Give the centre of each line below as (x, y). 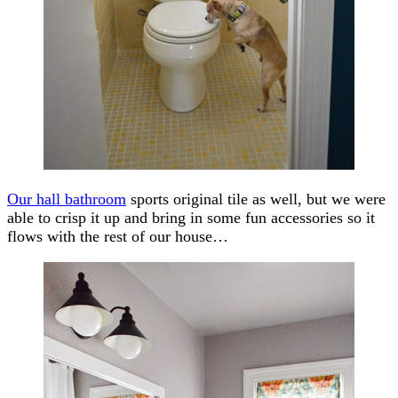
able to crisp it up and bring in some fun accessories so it (191, 217)
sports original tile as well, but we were (256, 199)
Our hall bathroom (67, 199)
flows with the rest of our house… (118, 236)
